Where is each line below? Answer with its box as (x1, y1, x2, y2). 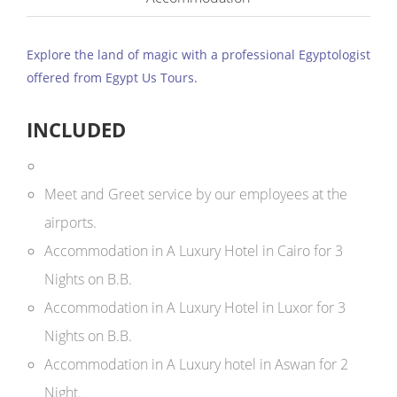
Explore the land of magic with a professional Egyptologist (27, 46, 370, 63)
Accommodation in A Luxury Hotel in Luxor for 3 (44, 298, 346, 317)
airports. (44, 213, 97, 232)
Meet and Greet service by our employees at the (44, 184, 347, 204)
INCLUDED (27, 116, 126, 143)
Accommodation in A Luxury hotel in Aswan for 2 (44, 354, 348, 374)
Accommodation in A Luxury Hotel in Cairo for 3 (44, 241, 343, 261)
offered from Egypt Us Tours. (27, 69, 198, 86)
